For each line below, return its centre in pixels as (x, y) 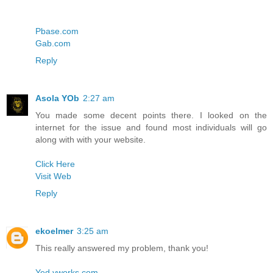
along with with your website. (90, 140)
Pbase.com (57, 31)
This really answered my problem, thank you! (122, 248)
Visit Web (53, 176)
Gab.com (53, 44)
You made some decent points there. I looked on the (151, 115)
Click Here (55, 164)
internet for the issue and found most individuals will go (151, 128)
